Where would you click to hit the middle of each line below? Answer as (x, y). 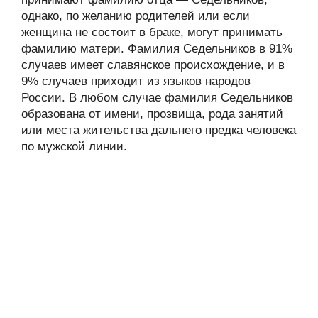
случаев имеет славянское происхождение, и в (153, 65)
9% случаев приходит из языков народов (136, 81)
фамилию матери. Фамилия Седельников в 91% (157, 49)
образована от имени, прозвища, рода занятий (152, 114)
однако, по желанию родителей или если (136, 16)
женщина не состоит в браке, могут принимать (152, 32)
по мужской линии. (74, 147)
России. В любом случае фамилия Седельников (157, 98)
